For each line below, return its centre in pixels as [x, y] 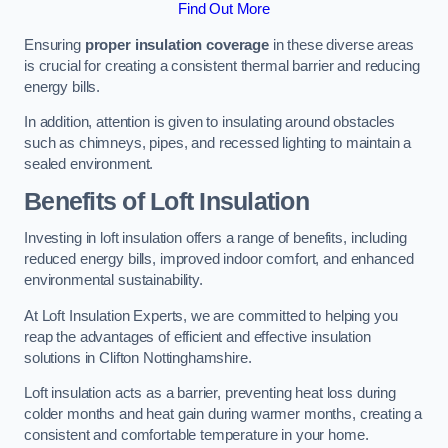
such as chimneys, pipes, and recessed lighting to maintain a [218, 143]
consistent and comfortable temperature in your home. [196, 435]
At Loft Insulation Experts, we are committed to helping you [211, 315]
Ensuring [54, 44]
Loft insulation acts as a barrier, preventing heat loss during [210, 393]
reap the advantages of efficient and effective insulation [197, 336]
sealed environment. [89, 164]
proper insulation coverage [176, 44]
